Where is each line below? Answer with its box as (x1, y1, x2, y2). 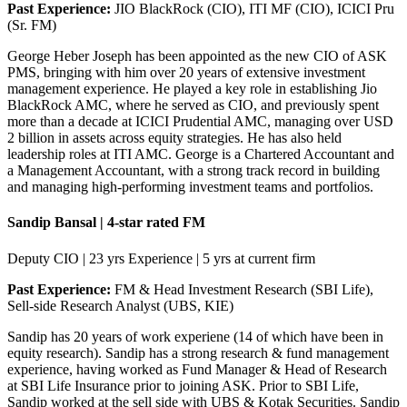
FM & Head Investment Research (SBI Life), (111, 281, 373, 297)
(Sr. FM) (7, 17, 56, 34)
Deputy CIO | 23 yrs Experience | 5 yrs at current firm (7, 250, 315, 266)
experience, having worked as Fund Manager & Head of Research (7, 361, 387, 377)
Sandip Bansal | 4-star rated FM (7, 214, 205, 231)
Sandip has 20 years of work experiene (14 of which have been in (7, 328, 383, 344)
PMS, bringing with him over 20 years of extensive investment (7, 65, 365, 81)
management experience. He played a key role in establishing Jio (7, 81, 377, 97)
